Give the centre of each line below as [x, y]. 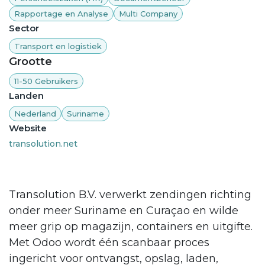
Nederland [35, 113]
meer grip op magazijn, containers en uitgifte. [131, 227]
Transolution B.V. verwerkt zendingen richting [130, 195]
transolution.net [43, 144]
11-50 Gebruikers [46, 81]
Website [28, 128]
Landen [26, 96]
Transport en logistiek [58, 46]
